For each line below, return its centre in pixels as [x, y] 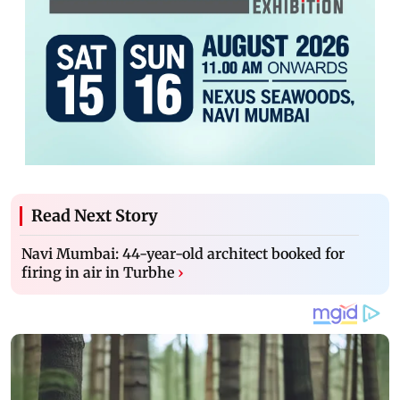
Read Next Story [95, 215]
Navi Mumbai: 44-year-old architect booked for [183, 253]
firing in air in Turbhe [98, 272]
